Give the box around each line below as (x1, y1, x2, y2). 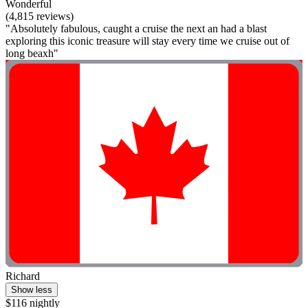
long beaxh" (5, 47, 58, 59)
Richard (5, 269, 40, 282)
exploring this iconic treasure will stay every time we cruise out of (5, 34, 289, 47)
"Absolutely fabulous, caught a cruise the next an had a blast (5, 22, 267, 34)
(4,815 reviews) (5, 10, 74, 22)
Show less (11, 284, 52, 295)
